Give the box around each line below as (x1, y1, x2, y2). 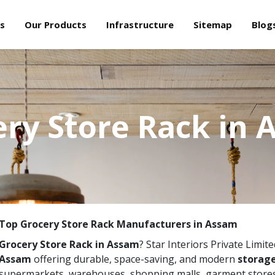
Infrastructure (106, 18, 174, 31)
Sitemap (193, 18, 232, 31)
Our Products (24, 18, 87, 31)
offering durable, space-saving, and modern (31, 252, 235, 266)
